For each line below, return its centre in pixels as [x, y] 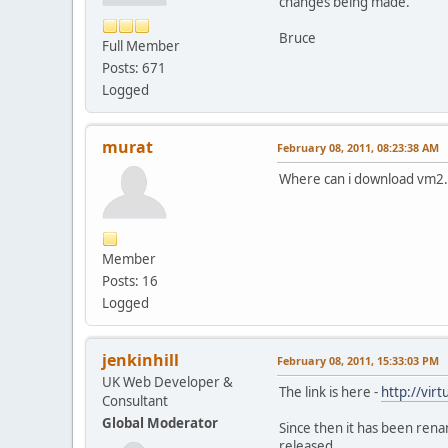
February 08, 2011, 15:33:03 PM [358, 361]
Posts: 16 [130, 281]
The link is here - [330, 392]
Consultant [135, 401]
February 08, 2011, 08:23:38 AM [358, 148]
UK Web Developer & [167, 382]
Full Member [141, 46]
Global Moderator [160, 423]
